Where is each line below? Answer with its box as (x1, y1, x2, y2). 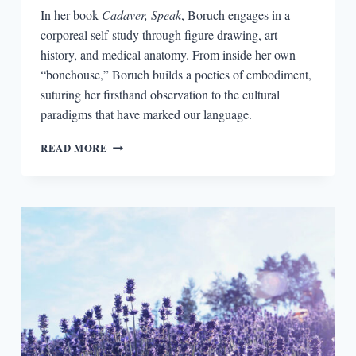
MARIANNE (106, 248, 168, 263)
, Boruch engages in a (180, 6, 290, 24)
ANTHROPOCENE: (106, 168, 204, 184)
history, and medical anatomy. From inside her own (40, 46, 296, 64)
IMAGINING (106, 137, 170, 152)
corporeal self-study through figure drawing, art (40, 26, 277, 44)
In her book (40, 6, 102, 24)
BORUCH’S (106, 264, 164, 279)
